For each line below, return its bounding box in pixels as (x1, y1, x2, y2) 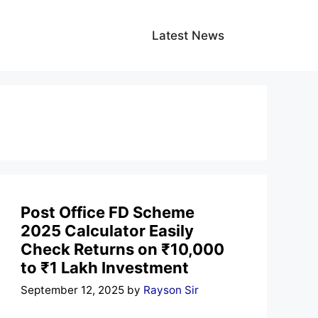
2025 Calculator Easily (21, 221, 194, 240)
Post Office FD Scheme (21, 203, 195, 221)
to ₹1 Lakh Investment (21, 258, 190, 277)
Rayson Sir (143, 283, 199, 297)
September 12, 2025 (21, 283, 125, 297)
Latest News (152, 28, 224, 43)
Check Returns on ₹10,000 (21, 240, 225, 258)
